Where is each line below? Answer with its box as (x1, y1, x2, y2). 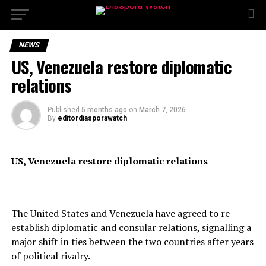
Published (47, 106, 80, 114)
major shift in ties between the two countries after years (11, 235, 254, 248)
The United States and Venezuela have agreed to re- (11, 207, 234, 220)
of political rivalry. (11, 249, 90, 262)
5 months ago (81, 106, 127, 114)
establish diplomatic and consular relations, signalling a (11, 221, 251, 234)
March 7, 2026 (138, 106, 186, 114)
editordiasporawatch (57, 114, 127, 122)
